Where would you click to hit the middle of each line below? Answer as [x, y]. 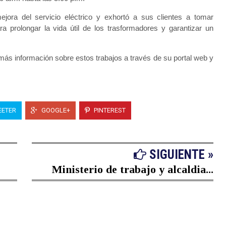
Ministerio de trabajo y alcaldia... [133, 169]
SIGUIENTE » [180, 155]
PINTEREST [109, 110]
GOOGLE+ [55, 110]
